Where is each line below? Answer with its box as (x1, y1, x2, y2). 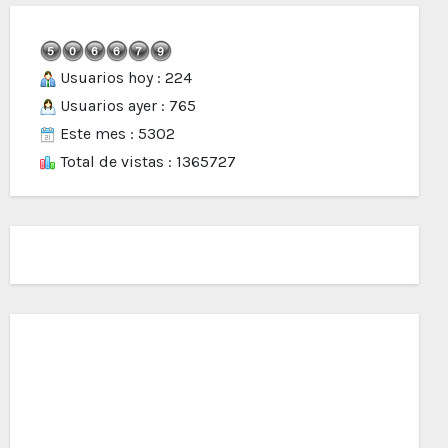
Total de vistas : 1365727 (55, 151, 236, 171)
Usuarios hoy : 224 (55, 67, 192, 87)
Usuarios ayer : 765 (55, 95, 196, 115)
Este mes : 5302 (55, 123, 175, 143)
